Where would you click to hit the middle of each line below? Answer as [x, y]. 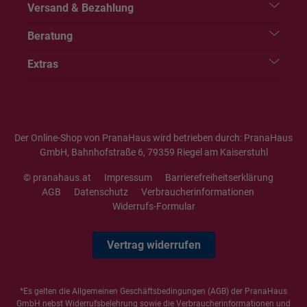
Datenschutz [101, 192]
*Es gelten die [46, 291]
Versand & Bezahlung [81, 8]
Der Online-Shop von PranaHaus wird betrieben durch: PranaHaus [153, 138]
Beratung [50, 36]
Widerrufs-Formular [153, 206]
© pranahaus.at [57, 177]
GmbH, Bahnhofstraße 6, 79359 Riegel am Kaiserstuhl [153, 152]
